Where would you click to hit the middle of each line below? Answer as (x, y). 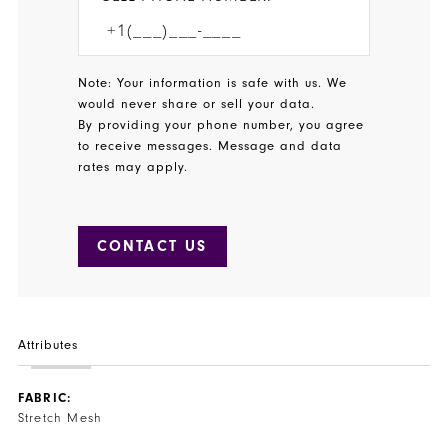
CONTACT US (152, 246)
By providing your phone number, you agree (221, 125)
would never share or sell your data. (199, 104)
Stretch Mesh (60, 417)
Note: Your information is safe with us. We (212, 83)
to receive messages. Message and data (210, 146)
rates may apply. (132, 167)
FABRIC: (44, 397)
